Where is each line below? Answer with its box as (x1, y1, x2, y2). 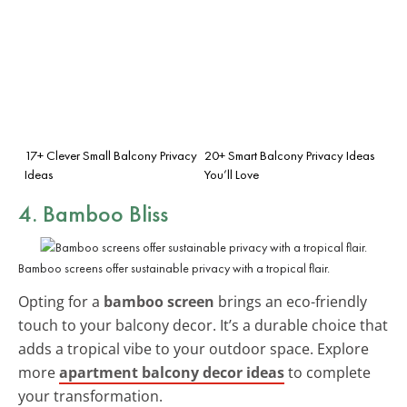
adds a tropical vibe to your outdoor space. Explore (18, 338, 369, 359)
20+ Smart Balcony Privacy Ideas (204, 146, 375, 164)
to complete (284, 362, 371, 382)
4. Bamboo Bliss (18, 197, 168, 229)
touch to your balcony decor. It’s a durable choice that (18, 314, 388, 335)
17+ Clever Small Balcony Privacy (25, 146, 197, 164)
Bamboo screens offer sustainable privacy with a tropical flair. (18, 259, 330, 276)
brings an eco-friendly (214, 291, 367, 312)
